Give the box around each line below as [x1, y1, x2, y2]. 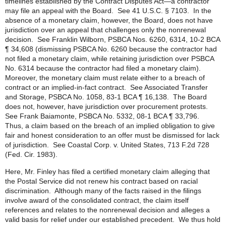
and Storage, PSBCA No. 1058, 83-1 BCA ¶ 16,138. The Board [5, 93, 207, 101]
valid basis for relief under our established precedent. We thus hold [5, 215, 220, 223]
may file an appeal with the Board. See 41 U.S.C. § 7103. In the [5, 7, 211, 15]
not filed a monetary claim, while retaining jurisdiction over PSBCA [5, 54, 214, 63]
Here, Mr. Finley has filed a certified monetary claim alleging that [5, 167, 210, 176]
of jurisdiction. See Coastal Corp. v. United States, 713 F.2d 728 [5, 141, 209, 149]
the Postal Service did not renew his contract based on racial [5, 177, 198, 185]
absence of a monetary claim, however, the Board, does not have [5, 16, 213, 24]
